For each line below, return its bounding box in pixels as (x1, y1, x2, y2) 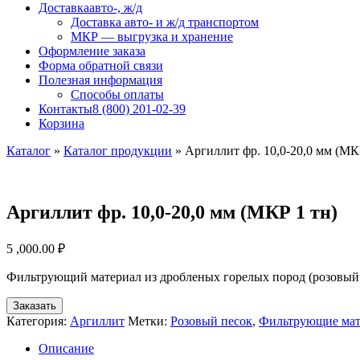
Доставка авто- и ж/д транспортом (71, 15, 259, 29)
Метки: (128, 313, 170, 328)
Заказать (13, 299, 56, 312)
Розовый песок (170, 313, 252, 328)
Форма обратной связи (39, 59, 163, 72)
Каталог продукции (63, 144, 172, 157)
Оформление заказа (39, 44, 145, 58)
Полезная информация (39, 73, 162, 87)
